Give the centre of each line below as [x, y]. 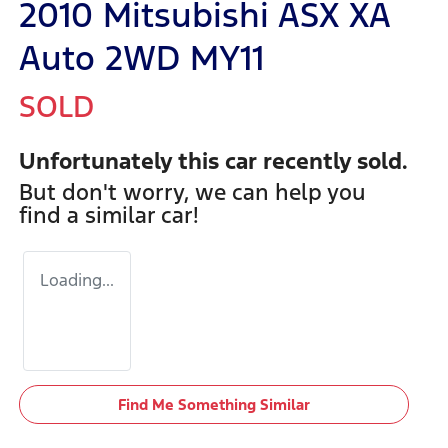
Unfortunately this [122, 160]
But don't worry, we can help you [192, 191]
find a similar [90, 214]
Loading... [77, 279]
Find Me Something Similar [213, 404]
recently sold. [332, 160]
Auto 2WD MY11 [141, 58]
